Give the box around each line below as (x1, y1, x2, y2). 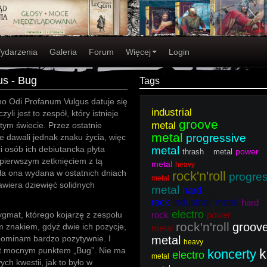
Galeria (49, 47, 77, 57)
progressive (186, 132, 246, 144)
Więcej (126, 47, 151, 57)
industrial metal (172, 197, 238, 207)
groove (179, 117, 218, 131)
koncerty (207, 247, 256, 262)
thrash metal (182, 147, 232, 156)
